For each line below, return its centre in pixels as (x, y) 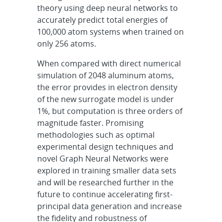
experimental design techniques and (106, 147)
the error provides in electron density (108, 87)
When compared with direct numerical (109, 63)
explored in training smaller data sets (107, 170)
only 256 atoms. (67, 44)
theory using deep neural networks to (108, 8)
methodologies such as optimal (96, 135)
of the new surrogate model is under (106, 99)
